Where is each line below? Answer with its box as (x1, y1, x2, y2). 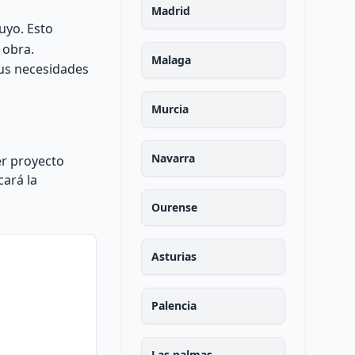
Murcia (151, 101, 189, 116)
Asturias (151, 249, 197, 264)
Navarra (151, 151, 195, 166)
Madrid (151, 3, 190, 18)
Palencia (151, 298, 197, 313)
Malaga (151, 52, 191, 67)
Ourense (151, 200, 197, 215)
